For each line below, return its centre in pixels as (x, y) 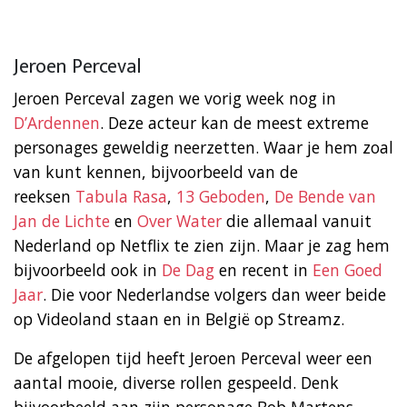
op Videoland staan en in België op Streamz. (179, 318)
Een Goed (347, 269)
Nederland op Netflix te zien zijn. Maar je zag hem (202, 245)
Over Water (179, 220)
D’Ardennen (57, 122)
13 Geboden (221, 196)
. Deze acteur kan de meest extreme (234, 122)
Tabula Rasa (121, 196)
